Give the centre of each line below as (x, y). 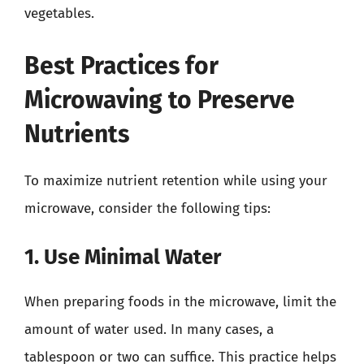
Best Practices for (121, 65)
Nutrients (77, 134)
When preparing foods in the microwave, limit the (180, 302)
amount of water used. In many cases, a (149, 329)
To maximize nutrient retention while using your (176, 180)
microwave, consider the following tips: (147, 208)
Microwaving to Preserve (160, 100)
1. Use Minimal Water (123, 257)
